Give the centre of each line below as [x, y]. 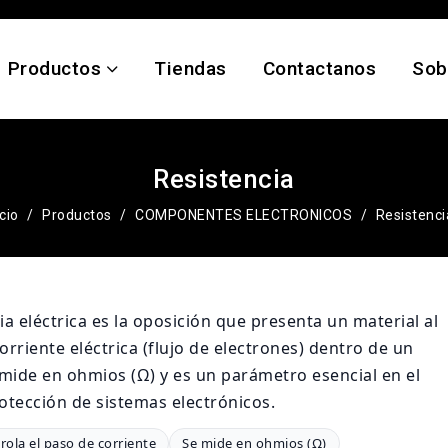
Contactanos [319, 68]
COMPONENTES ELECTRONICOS [244, 215]
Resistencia [224, 179]
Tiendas [190, 68]
